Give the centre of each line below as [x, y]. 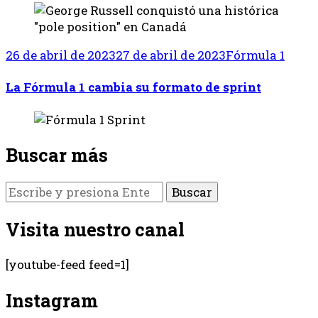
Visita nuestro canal [95, 230]
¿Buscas [29, 190]
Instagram [52, 300]
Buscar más [57, 154]
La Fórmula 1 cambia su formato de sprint [133, 87]
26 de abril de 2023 [61, 55]
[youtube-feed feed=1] [67, 265]
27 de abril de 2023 [171, 55]
